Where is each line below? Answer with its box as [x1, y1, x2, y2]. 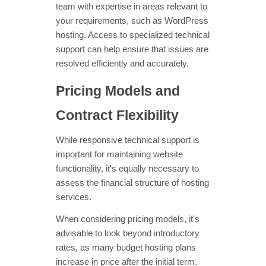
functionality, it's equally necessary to [56, 164, 199, 174]
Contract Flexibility [56, 107, 179, 123]
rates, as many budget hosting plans [56, 243, 196, 253]
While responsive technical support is [56, 135, 199, 145]
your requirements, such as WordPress [56, 16, 208, 26]
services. [56, 192, 91, 202]
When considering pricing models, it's [56, 214, 199, 224]
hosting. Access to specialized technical [56, 30, 210, 40]
